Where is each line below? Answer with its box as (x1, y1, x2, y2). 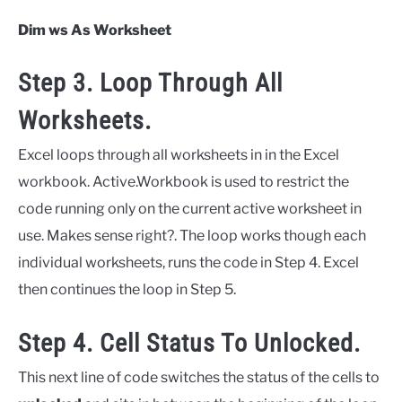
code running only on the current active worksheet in (18, 200, 362, 218)
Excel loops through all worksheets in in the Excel (18, 146, 339, 164)
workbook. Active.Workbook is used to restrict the (18, 173, 349, 191)
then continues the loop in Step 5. (18, 281, 236, 299)
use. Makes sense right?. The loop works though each (18, 227, 366, 245)
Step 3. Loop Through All (18, 68, 283, 99)
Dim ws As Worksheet (18, 22, 171, 39)
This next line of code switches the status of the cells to (18, 368, 380, 386)
